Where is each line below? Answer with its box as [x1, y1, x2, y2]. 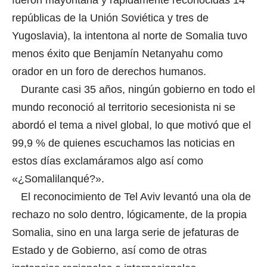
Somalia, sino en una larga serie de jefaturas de [12, 226, 239, 238]
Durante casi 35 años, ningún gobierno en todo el [12, 83, 255, 95]
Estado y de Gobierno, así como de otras [12, 244, 207, 256]
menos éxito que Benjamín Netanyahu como [12, 47, 223, 60]
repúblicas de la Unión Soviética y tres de [12, 11, 209, 24]
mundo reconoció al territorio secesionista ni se [12, 101, 235, 113]
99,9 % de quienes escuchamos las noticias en [12, 136, 235, 149]
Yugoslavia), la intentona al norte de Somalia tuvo [12, 29, 247, 42]
